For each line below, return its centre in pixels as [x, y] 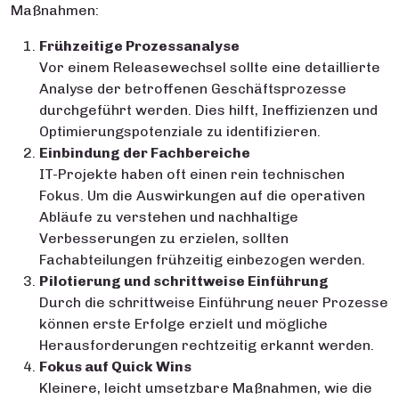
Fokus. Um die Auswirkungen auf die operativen [202, 195]
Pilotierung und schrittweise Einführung [184, 281]
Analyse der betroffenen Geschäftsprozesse [193, 89]
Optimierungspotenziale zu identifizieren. [180, 131]
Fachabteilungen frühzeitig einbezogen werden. [202, 260]
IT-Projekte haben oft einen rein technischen [192, 174]
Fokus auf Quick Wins [115, 366]
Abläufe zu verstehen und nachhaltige [169, 217]
